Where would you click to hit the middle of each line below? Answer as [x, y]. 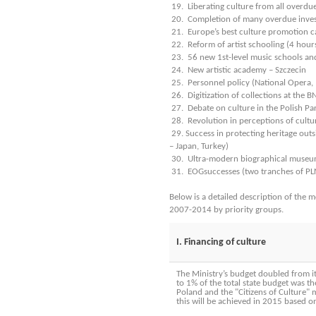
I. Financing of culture [221, 242]
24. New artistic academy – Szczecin [238, 70]
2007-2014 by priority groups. [226, 210]
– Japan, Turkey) [199, 146]
